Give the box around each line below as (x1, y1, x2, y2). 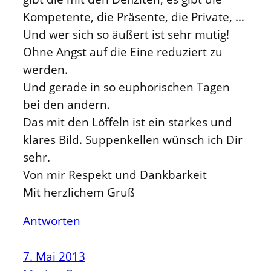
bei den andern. (23, 96, 110, 112)
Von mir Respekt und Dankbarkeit (23, 166, 207, 182)
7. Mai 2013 (23, 249, 85, 264)
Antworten (23, 213, 80, 229)
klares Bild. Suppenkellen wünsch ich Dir (23, 131, 243, 147)
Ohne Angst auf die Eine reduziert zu (23, 44, 223, 59)
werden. (23, 61, 68, 77)
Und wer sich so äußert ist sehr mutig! (23, 26, 229, 42)
